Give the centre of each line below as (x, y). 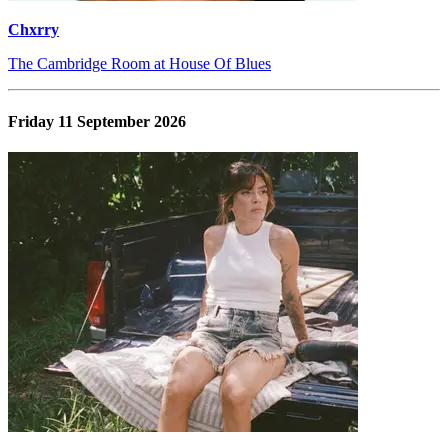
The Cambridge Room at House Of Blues (139, 64)
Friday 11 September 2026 (97, 121)
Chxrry (33, 30)
